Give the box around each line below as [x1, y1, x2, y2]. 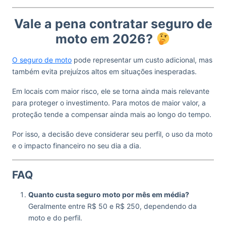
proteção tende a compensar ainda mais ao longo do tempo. [12, 110, 211, 119]
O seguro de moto [12, 55, 72, 64]
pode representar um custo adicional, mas [72, 55, 212, 64]
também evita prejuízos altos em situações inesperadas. [12, 67, 197, 76]
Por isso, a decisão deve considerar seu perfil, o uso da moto [12, 130, 212, 138]
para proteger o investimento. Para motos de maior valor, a [12, 98, 206, 107]
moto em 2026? [55, 31, 156, 46]
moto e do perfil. [28, 213, 82, 222]
